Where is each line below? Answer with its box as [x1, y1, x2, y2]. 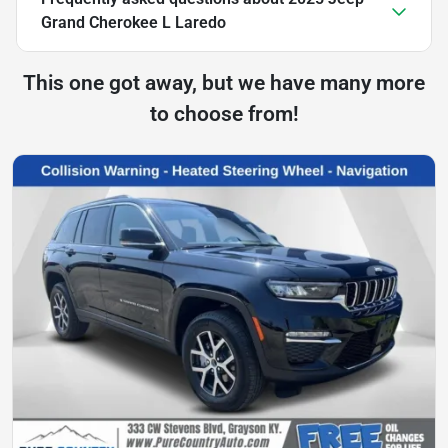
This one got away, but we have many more [23, 70, 425, 95]
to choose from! [149, 101, 299, 126]
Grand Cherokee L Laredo [41, 12, 226, 32]
